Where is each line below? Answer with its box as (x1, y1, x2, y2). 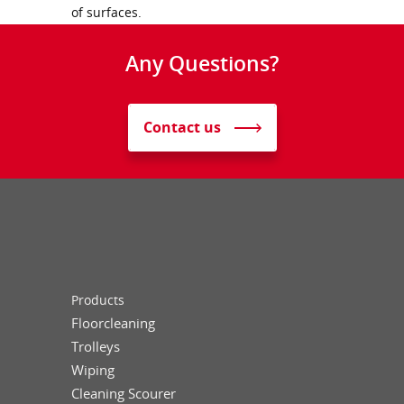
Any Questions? (125, 49, 279, 78)
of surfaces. (71, 3, 142, 21)
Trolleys (71, 336, 120, 355)
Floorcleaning (71, 313, 155, 332)
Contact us (142, 117, 221, 138)
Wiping (71, 360, 115, 379)
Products (71, 290, 124, 308)
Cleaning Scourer (71, 383, 176, 402)
